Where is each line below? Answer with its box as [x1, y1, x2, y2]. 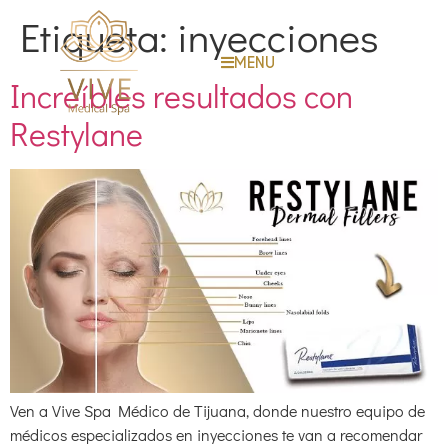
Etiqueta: [20, 10, 177, 64]
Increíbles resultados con [10, 75, 353, 117]
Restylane [10, 113, 143, 155]
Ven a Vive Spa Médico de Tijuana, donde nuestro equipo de [10, 400, 425, 422]
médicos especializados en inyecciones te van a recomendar [10, 424, 422, 446]
